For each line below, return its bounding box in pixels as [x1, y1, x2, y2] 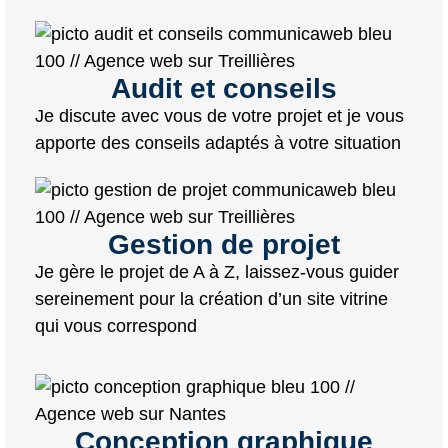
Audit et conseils [111, 72, 337, 104]
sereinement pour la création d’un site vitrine [35, 288, 388, 309]
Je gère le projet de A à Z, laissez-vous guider [35, 261, 399, 282]
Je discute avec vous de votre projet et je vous [35, 105, 404, 126]
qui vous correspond [35, 315, 197, 336]
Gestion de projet [108, 228, 340, 260]
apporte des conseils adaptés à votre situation [35, 132, 401, 153]
